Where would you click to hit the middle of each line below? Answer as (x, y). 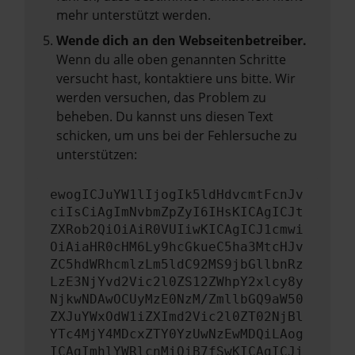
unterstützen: (97, 155)
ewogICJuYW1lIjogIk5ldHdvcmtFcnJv (177, 195)
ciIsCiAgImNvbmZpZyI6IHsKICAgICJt (177, 212)
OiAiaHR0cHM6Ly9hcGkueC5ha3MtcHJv (177, 247)
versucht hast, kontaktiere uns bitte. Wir (176, 78)
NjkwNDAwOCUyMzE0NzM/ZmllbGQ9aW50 (177, 299)
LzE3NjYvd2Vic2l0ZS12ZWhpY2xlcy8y (177, 282)
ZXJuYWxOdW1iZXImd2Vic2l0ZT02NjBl (177, 317)
